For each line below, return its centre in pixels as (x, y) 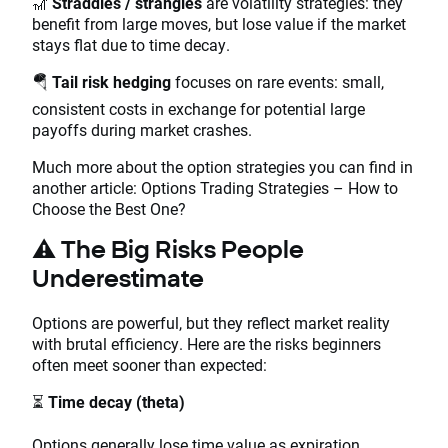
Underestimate (118, 277)
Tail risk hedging (113, 81)
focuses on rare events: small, (279, 81)
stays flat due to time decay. (131, 44)
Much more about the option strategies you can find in (222, 166)
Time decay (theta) (114, 401)
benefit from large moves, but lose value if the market (219, 23)
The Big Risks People (182, 248)
